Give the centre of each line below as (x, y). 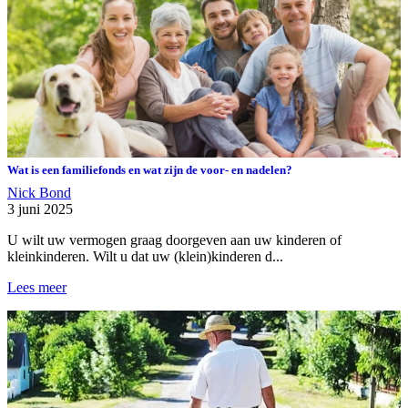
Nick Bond (39, 192)
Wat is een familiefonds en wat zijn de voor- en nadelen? (150, 169)
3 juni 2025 (40, 209)
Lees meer (37, 287)
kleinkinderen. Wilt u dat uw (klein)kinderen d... (145, 256)
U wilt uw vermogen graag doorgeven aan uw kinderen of (174, 240)
